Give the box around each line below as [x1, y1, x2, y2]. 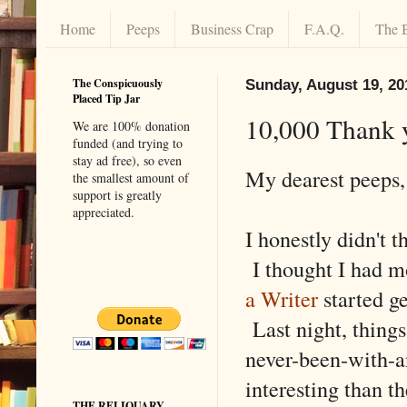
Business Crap [191, 19, 273, 39]
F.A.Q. [304, 19, 344, 39]
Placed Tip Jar [73, 90, 140, 106]
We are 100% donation [73, 116, 190, 134]
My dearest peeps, [245, 163, 405, 194]
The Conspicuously [73, 74, 163, 91]
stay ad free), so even [73, 151, 182, 169]
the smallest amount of [73, 168, 189, 186]
